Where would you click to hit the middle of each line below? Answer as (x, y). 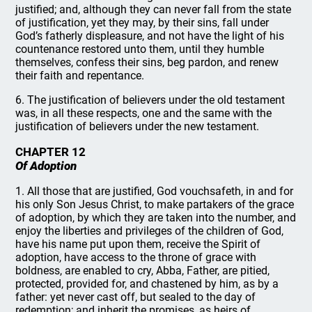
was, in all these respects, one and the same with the (144, 113)
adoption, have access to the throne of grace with (136, 257)
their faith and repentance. (80, 76)
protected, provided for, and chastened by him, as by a (147, 284)
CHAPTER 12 (51, 152)
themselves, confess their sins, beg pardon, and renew (147, 62)
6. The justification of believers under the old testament (150, 100)
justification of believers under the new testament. (138, 126)
